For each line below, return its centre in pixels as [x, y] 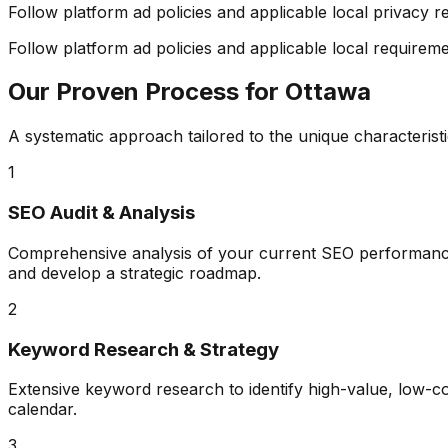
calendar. [42, 409]
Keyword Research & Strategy [143, 349]
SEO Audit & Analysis [101, 213]
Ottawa [328, 92]
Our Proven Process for [146, 92]
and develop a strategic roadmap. [134, 272]
